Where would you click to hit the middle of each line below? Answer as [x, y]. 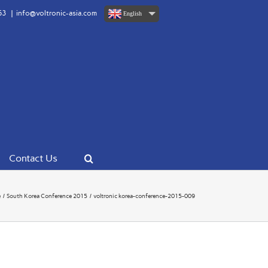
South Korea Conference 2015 [47, 196]
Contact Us [33, 158]
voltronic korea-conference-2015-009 [144, 196]
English [133, 13]
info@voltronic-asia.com [57, 13]
